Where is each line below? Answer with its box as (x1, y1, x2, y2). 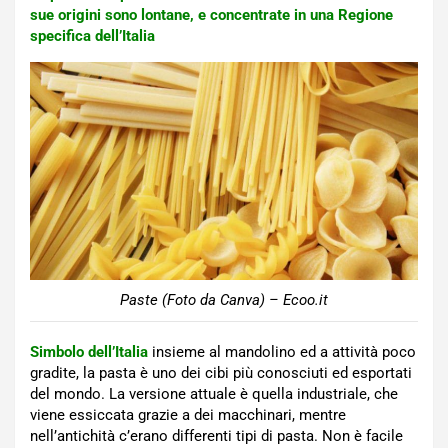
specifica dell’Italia (30, 27, 155, 45)
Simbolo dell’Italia (30, 343, 148, 362)
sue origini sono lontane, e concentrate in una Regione (30, 6, 393, 24)
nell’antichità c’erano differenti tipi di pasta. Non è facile (30, 427, 403, 446)
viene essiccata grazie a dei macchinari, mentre (30, 406, 346, 425)
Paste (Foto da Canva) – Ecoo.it (120, 291, 328, 310)
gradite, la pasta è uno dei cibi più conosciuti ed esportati (30, 364, 412, 383)
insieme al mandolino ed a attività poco (152, 343, 416, 362)
